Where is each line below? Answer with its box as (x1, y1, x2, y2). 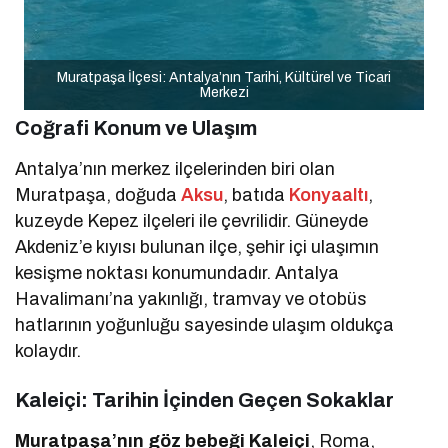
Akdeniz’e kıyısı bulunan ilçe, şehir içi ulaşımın (15, 236, 380, 257)
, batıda (223, 184, 290, 205)
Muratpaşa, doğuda (15, 184, 182, 205)
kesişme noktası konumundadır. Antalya (15, 262, 340, 283)
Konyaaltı (289, 184, 369, 205)
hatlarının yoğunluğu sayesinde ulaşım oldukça (15, 314, 395, 335)
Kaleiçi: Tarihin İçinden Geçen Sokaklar (15, 388, 394, 411)
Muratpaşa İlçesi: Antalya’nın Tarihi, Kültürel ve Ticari (57, 69, 391, 85)
